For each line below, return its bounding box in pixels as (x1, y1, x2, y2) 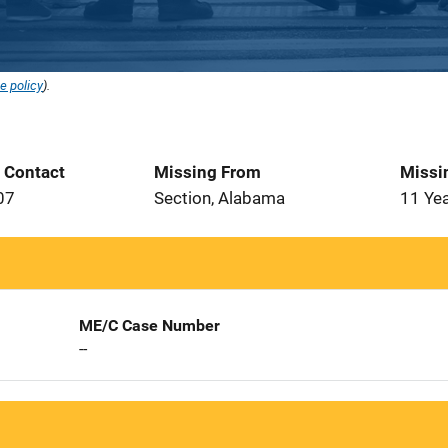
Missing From (154, 162, 261, 182)
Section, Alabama (154, 188, 285, 208)
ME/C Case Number (78, 316, 220, 335)
